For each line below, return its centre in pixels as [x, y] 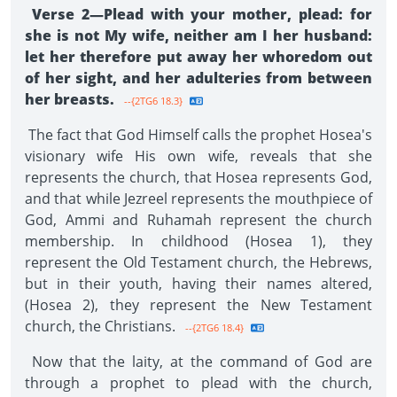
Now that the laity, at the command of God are [198, 362]
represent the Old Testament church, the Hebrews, [198, 262]
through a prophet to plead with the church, [198, 383]
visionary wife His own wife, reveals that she [198, 156]
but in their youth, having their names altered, [198, 284]
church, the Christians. [102, 326]
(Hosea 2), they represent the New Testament [198, 305]
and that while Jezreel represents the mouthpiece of [198, 198]
